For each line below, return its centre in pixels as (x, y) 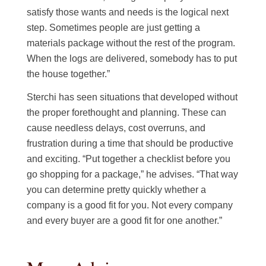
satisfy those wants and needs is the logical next (128, 12)
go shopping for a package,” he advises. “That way (133, 175)
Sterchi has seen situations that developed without (132, 97)
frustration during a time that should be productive (130, 144)
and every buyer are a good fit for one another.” (125, 221)
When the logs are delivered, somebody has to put (132, 58)
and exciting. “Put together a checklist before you (129, 159)
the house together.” (69, 74)
